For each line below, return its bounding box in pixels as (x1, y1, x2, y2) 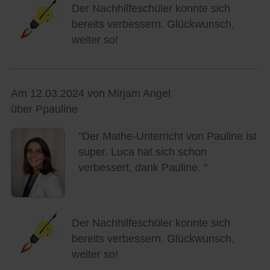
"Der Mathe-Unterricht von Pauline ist (78, 130, 257, 143)
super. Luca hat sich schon (78, 146, 207, 159)
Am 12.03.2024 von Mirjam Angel (10, 87, 171, 100)
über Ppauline (10, 103, 78, 116)
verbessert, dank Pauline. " (78, 162, 207, 174)
